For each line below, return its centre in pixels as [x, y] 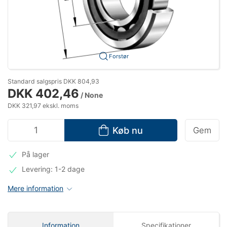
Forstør [119, 56]
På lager [35, 154]
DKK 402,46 [43, 93]
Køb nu [127, 130]
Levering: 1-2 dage [53, 169]
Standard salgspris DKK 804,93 [53, 81]
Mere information [35, 188]
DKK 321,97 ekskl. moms [43, 105]
